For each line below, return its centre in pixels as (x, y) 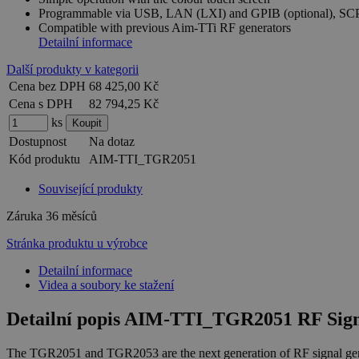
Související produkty (91, 189)
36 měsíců (71, 216)
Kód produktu (44, 159)
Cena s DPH (41, 104)
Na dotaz (112, 142)
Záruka (26, 216)
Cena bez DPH (47, 87)
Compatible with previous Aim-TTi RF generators (165, 28)
